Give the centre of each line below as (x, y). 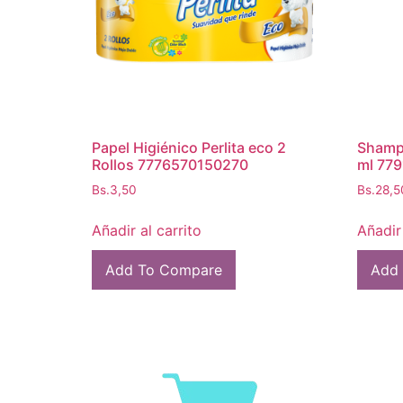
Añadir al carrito (147, 230)
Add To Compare (164, 269)
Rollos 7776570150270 (170, 165)
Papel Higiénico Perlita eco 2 (189, 148)
